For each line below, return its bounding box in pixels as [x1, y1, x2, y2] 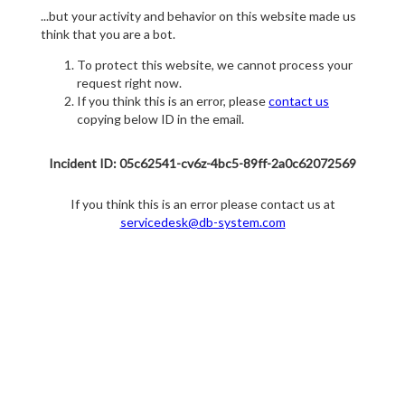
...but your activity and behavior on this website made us [41, 8, 356, 24]
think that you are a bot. [41, 26, 175, 42]
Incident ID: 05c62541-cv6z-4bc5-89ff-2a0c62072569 [49, 155, 356, 172]
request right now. [77, 75, 182, 91]
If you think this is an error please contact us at [70, 196, 335, 212]
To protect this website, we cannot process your [77, 57, 353, 73]
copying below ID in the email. [77, 111, 244, 127]
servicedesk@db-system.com [119, 214, 286, 231]
